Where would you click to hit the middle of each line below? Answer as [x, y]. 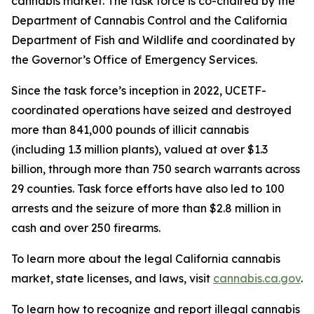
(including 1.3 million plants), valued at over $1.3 [139, 149]
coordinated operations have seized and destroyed [151, 110]
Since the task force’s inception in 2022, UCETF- [139, 90]
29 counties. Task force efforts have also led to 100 [148, 189]
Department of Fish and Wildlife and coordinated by [153, 40]
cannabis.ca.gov [257, 278]
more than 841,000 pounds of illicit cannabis [130, 130]
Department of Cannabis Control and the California [149, 20]
